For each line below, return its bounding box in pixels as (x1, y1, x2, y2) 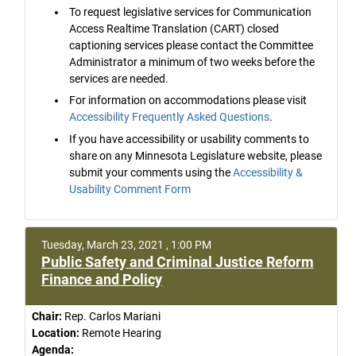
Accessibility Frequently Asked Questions (69, 110, 270, 124)
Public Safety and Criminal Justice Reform (41, 253, 314, 270)
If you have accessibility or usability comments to (69, 132, 310, 145)
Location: (32, 326, 79, 339)
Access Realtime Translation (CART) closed (69, 21, 280, 35)
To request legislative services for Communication (69, 5, 312, 18)
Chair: (32, 309, 62, 323)
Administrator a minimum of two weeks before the (69, 55, 315, 68)
